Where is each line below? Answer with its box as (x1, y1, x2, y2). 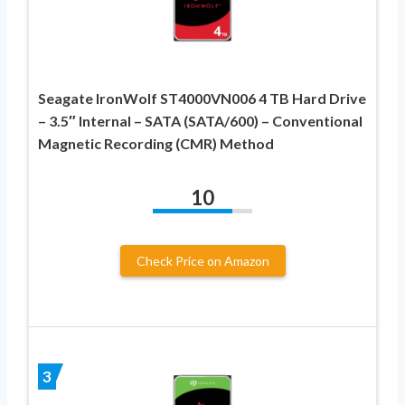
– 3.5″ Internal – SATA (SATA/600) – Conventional (38, 111, 363, 129)
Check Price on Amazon (136, 252, 269, 268)
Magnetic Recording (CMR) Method (38, 134, 274, 152)
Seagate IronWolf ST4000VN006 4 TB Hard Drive (38, 89, 366, 107)
